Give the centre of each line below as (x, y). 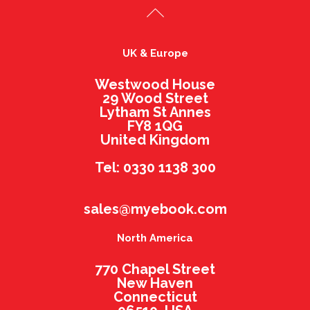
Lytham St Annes (155, 112)
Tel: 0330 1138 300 (155, 168)
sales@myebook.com (155, 209)
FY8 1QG (155, 126)
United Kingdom (155, 140)
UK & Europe (155, 54)
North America (155, 238)
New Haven (155, 283)
